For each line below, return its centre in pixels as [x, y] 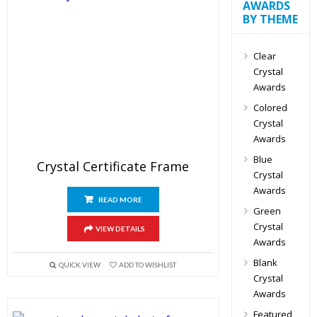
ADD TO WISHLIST [147, 265]
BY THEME [270, 19]
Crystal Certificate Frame [113, 166]
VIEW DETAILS [120, 229]
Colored [270, 108]
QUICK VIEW [79, 265]
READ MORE [120, 200]
